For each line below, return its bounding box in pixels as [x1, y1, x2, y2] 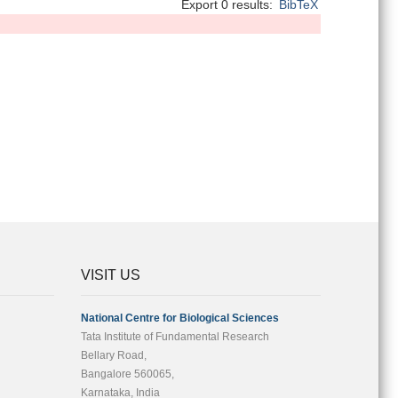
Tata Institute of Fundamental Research [81, 330, 269, 343]
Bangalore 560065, [81, 368, 174, 380]
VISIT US [81, 267, 140, 283]
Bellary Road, [81, 349, 147, 362]
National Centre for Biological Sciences [81, 312, 279, 324]
